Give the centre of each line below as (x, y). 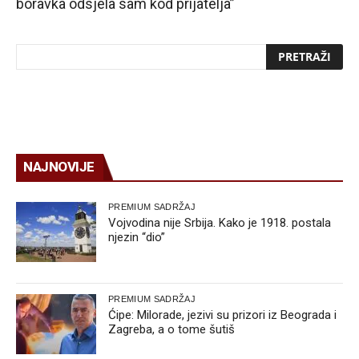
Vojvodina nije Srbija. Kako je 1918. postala (220, 222)
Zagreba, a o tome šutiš (171, 329)
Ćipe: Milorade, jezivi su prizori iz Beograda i (222, 315)
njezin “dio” (137, 237)
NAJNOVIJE (59, 166)
